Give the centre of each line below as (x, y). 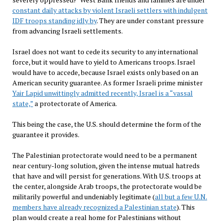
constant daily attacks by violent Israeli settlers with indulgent (110, 10)
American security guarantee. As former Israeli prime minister (107, 82)
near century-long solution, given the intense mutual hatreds (106, 165)
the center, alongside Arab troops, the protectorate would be (107, 186)
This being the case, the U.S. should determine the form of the (107, 124)
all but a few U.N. (181, 196)
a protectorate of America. (75, 103)
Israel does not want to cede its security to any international (105, 51)
